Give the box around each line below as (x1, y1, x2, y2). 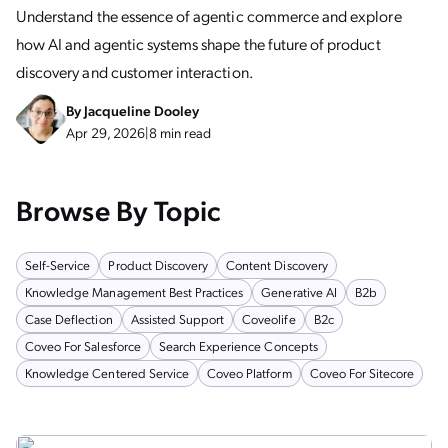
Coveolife (242, 310, 296, 327)
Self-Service (25, 256, 91, 273)
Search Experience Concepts (158, 337, 318, 354)
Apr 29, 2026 (66, 123, 145, 141)
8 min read (149, 123, 211, 141)
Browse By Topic (16, 191, 222, 228)
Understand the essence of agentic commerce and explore (16, 5, 402, 26)
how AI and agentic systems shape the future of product (16, 33, 381, 54)
